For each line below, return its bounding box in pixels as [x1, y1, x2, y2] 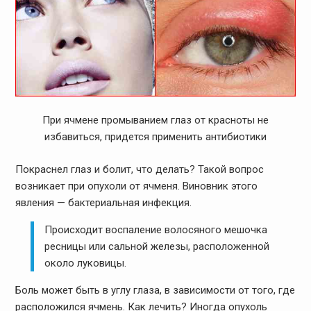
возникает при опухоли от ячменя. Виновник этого [15, 179, 258, 192]
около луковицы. [44, 256, 127, 269]
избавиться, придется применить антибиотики [44, 131, 267, 144]
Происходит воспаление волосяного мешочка [44, 223, 268, 236]
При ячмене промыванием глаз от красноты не [42, 114, 269, 127]
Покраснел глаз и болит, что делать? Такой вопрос [15, 162, 264, 176]
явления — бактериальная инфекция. [15, 196, 192, 209]
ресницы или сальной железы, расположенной [44, 239, 270, 253]
